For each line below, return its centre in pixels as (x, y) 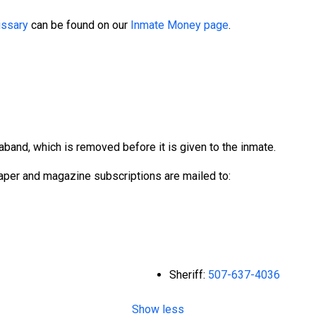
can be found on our (79, 25)
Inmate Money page (180, 25)
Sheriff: (189, 275)
